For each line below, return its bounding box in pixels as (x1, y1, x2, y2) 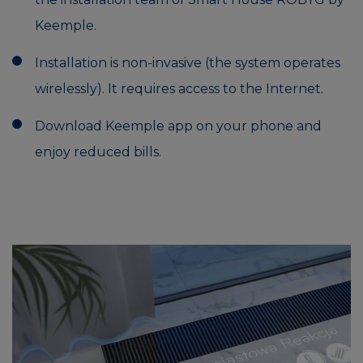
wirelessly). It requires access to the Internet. (35, 81, 323, 97)
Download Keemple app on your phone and (35, 118, 322, 135)
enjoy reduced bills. (35, 144, 161, 160)
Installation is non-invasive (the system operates (35, 55, 340, 71)
